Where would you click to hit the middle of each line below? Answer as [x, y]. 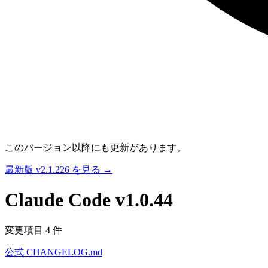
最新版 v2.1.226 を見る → [59, 170]
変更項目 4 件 [33, 230]
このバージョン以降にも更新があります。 [96, 147]
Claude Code [60, 200]
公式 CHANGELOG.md [54, 252]
